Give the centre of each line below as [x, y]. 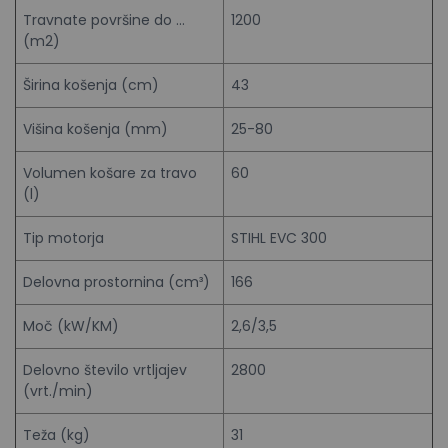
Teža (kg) [56, 434]
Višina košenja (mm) [95, 128]
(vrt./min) [58, 390]
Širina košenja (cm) [91, 84]
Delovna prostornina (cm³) [116, 281]
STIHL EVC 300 [279, 237]
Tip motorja [63, 237]
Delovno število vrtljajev [105, 369]
